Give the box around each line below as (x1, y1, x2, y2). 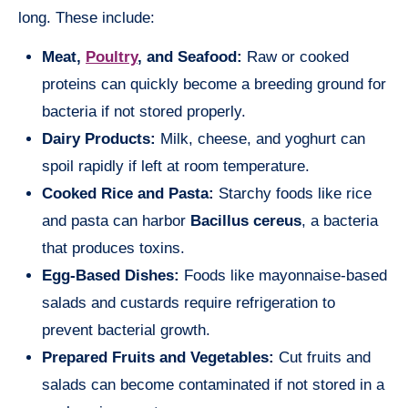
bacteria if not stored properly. (42, 103, 246, 121)
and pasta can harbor (42, 212, 190, 230)
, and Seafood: (138, 48, 242, 66)
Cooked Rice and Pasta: (42, 185, 214, 203)
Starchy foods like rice (214, 185, 372, 203)
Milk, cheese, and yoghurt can (156, 130, 365, 148)
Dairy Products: (42, 130, 156, 148)
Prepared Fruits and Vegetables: (42, 349, 274, 367)
